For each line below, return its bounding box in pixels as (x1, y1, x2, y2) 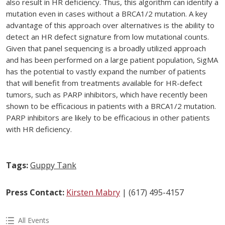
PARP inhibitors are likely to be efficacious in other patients (6, 113, 210, 123)
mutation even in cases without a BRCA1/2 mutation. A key (6, 9, 207, 19)
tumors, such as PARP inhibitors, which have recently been (6, 89, 207, 100)
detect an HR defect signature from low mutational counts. (6, 32, 209, 42)
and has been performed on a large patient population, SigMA (6, 55, 218, 65)
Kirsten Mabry (66, 187, 120, 198)
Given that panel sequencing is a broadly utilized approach (6, 43, 206, 54)
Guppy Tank (30, 160, 76, 171)
